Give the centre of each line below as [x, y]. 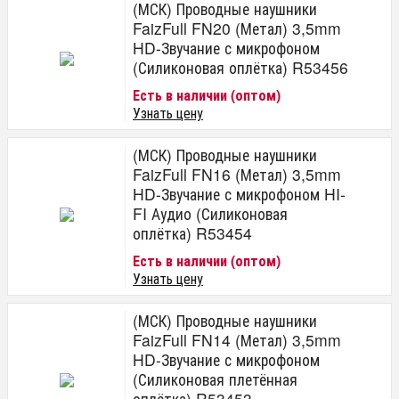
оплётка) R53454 [192, 232]
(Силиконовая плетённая [215, 379]
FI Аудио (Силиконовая [210, 213]
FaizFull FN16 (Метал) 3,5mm [237, 174]
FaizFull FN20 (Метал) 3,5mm [237, 28]
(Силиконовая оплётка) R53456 [240, 67]
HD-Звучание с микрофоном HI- [239, 193]
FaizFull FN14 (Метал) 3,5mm [237, 339]
